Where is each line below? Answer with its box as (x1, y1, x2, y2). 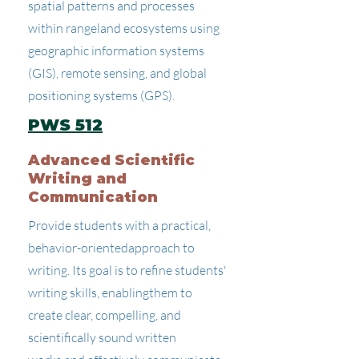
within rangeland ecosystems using (28, 20, 220, 36)
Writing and (28, 170, 127, 188)
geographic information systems (28, 42, 204, 58)
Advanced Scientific (28, 151, 195, 169)
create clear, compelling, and (28, 307, 181, 323)
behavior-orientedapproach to (28, 240, 195, 256)
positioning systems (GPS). (28, 87, 175, 103)
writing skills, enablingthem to (28, 284, 192, 301)
